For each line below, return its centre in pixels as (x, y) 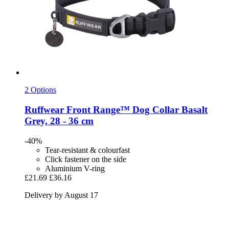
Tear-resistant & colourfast (87, 150)
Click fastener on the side (86, 159)
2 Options (40, 90)
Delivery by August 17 (61, 195)
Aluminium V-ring (75, 168)
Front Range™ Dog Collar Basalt (136, 110)
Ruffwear (44, 110)
